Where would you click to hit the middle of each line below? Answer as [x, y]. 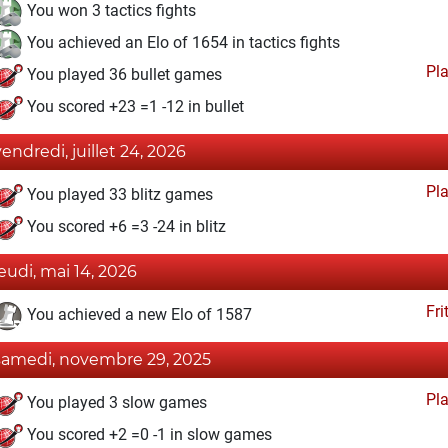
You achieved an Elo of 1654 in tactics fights [181, 43]
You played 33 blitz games [118, 195]
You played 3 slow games [115, 403]
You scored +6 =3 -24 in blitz [124, 227]
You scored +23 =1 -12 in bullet [133, 107]
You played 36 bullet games [122, 75]
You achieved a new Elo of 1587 [137, 315]
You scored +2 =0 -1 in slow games [147, 435]
